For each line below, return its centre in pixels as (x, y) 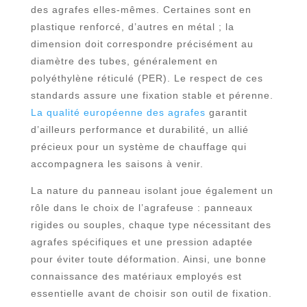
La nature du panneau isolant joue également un (152, 191)
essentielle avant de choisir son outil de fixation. (151, 293)
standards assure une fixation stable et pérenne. (152, 95)
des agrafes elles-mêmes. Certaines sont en (141, 10)
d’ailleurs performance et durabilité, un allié (139, 130)
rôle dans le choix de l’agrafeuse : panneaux (142, 208)
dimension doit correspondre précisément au (142, 44)
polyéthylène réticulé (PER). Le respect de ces (147, 78)
